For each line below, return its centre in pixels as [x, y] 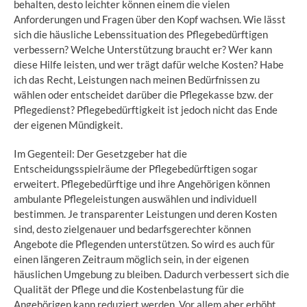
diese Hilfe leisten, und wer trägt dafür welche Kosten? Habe [149, 64]
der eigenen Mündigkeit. [68, 124]
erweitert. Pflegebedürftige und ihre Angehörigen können [142, 183]
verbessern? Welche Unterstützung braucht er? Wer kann [143, 49]
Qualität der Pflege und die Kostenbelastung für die [129, 289]
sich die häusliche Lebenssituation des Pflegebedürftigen [141, 34]
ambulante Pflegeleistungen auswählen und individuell [135, 198]
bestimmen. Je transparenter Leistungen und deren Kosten [145, 213]
